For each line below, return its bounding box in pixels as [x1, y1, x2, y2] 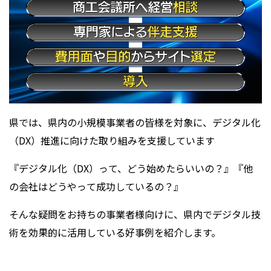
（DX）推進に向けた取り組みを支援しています [9, 132, 215, 148]
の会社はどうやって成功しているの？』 [9, 178, 183, 194]
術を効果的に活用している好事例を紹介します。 [9, 224, 221, 240]
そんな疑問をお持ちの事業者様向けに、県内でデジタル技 [9, 206, 261, 221]
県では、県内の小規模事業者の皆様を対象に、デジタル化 [9, 114, 261, 129]
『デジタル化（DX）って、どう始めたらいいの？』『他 [9, 160, 253, 175]
